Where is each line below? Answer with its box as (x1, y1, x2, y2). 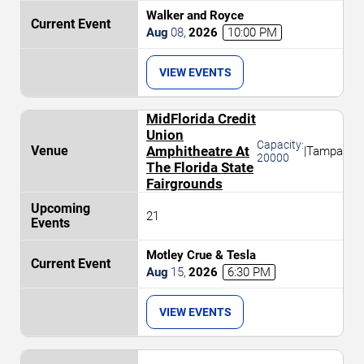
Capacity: (257, 138, 304, 151)
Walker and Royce (146, 8, 244, 23)
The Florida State (146, 159, 253, 175)
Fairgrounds (146, 175, 223, 192)
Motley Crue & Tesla (146, 248, 256, 262)
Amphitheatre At (146, 143, 249, 159)
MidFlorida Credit (146, 110, 256, 127)
